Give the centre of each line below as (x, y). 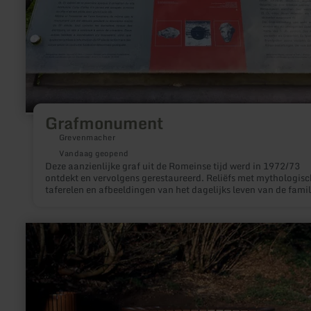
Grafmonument (104, 123)
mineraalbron (54, 271)
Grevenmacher (87, 137)
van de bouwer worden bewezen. (114, 201)
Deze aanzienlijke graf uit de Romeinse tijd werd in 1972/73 (172, 166)
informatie (48, 238)
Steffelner (47, 260)
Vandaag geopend (94, 153)
